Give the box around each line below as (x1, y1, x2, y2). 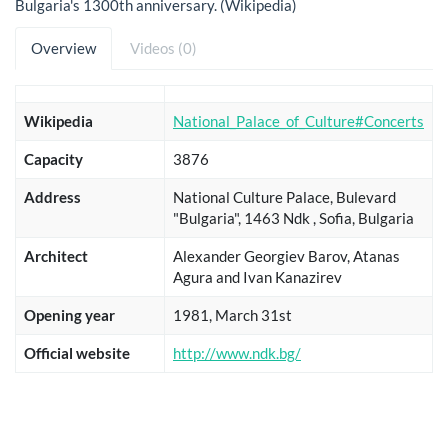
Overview (31, 38, 96, 57)
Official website (24, 343, 130, 362)
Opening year (24, 305, 115, 324)
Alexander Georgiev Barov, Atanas (173, 246, 400, 265)
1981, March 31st (173, 305, 292, 324)
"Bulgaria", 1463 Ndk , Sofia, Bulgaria (173, 208, 414, 227)
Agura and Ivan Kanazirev (173, 267, 342, 286)
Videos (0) (130, 38, 197, 57)
